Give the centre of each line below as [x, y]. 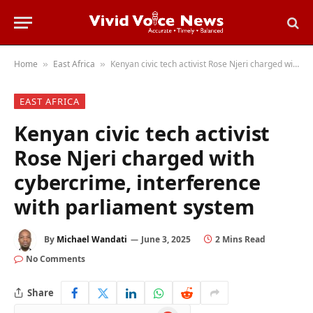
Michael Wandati [92, 240]
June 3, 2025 [166, 240]
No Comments [56, 259]
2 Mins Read [240, 240]
